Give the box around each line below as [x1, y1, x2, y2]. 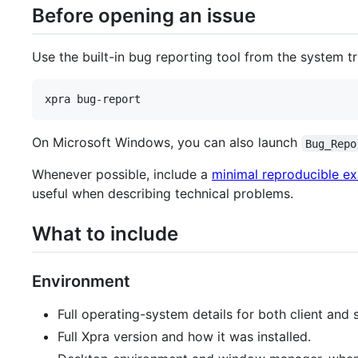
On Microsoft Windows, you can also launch [32, 134, 301, 151]
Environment [32, 272, 130, 292]
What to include [32, 222, 178, 246]
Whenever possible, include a [32, 166, 212, 183]
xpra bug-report [45, 93, 141, 106]
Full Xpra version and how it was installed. [58, 328, 311, 345]
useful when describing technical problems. [32, 185, 293, 202]
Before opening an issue [32, 4, 256, 28]
